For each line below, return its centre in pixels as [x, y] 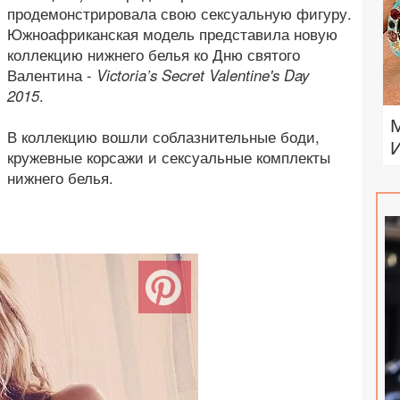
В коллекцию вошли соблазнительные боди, [163, 137]
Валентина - [51, 75]
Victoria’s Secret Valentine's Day [202, 75]
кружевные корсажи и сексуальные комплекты [168, 158]
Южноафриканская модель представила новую [172, 34]
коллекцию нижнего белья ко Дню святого [153, 55]
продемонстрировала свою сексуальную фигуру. [179, 14]
